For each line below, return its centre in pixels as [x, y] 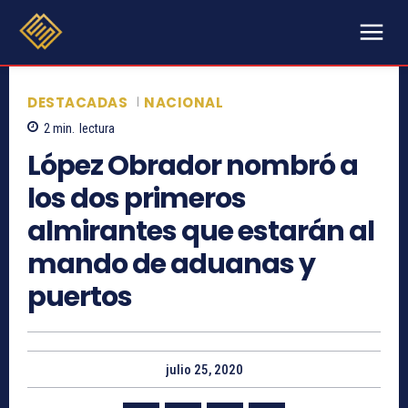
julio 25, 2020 [204, 370]
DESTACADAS [77, 102]
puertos [80, 297]
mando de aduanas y [171, 265]
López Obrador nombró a [193, 166]
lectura [97, 129]
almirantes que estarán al [201, 232]
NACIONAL [184, 102]
